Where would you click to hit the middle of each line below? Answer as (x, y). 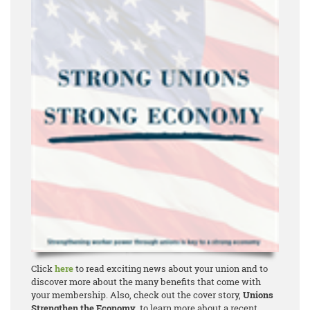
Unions (258, 295)
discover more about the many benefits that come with (146, 282)
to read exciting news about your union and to (171, 269)
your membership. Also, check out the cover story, (137, 295)
